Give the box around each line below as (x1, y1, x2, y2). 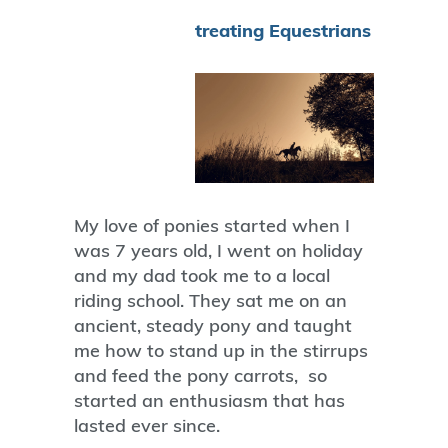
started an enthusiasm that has (74, 389, 345, 413)
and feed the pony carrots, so (74, 364, 327, 388)
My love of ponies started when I (74, 214, 350, 238)
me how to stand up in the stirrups (74, 339, 368, 363)
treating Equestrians (195, 18, 371, 42)
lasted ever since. (74, 414, 220, 438)
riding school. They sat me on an (74, 289, 347, 313)
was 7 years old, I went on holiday (74, 239, 363, 263)
